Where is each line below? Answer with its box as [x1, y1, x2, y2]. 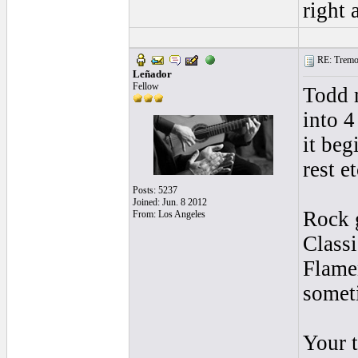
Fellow [132, 81, 159, 92]
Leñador [132, 68, 172, 80]
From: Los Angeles [132, 209, 205, 220]
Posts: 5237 [132, 185, 177, 196]
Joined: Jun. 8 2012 [132, 197, 207, 208]
